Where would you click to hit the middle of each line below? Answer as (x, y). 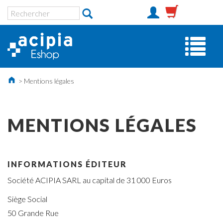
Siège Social (27, 199)
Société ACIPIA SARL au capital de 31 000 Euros (90, 180)
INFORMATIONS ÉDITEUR (67, 164)
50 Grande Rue (33, 213)
